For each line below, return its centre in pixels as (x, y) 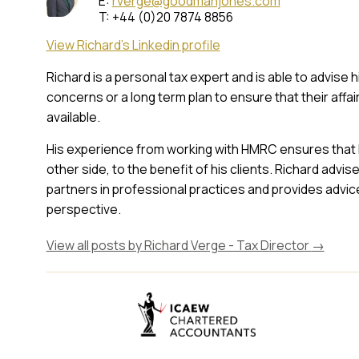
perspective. (83, 209)
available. (73, 117)
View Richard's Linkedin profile (133, 45)
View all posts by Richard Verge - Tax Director (179, 245)
